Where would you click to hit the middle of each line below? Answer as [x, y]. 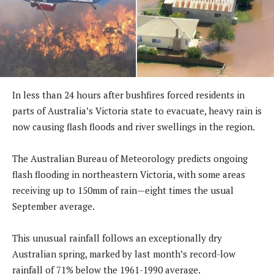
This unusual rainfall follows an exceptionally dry [117, 238]
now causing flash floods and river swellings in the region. [134, 126]
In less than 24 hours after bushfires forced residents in [128, 94]
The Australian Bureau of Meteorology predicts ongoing [130, 158]
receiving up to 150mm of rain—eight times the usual [123, 190]
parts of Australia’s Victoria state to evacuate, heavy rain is [137, 110]
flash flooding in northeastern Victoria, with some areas [129, 174]
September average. [54, 206]
